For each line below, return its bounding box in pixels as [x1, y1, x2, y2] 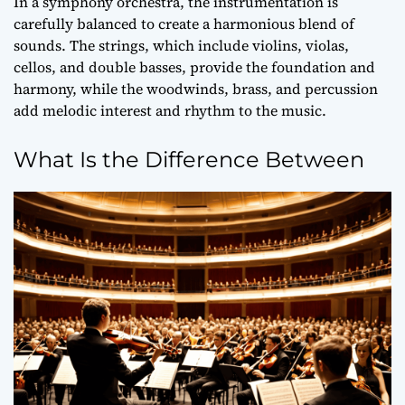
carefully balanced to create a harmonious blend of [14, 14, 354, 33]
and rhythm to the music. [152, 100, 326, 120]
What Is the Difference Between [14, 146, 364, 173]
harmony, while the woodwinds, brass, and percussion [14, 79, 378, 99]
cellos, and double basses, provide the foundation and [14, 57, 375, 77]
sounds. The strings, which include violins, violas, [14, 35, 349, 55]
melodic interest [42, 100, 152, 120]
